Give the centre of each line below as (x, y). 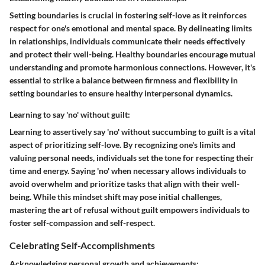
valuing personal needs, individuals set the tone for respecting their (132, 158)
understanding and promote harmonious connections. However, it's (132, 67)
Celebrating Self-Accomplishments (82, 245)
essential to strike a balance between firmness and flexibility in (124, 80)
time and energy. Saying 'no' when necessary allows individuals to (128, 171)
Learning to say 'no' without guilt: (70, 115)
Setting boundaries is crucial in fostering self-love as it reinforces (128, 15)
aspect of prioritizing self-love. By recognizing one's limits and (122, 145)
